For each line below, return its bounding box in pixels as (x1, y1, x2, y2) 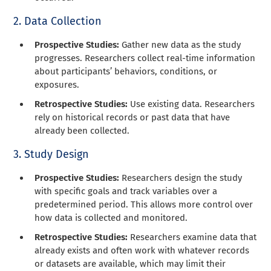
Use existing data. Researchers (130, 98, 255, 109)
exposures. (34, 79, 80, 90)
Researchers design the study (122, 172, 243, 183)
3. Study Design (13, 147, 90, 161)
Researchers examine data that (128, 231, 257, 243)
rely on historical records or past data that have (34, 111, 230, 123)
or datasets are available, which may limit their (34, 258, 226, 269)
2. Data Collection (13, 14, 102, 28)
